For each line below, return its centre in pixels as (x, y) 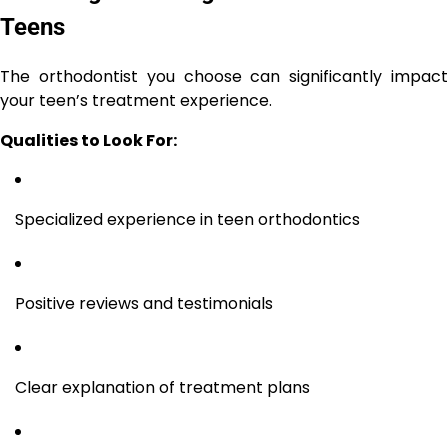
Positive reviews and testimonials (144, 303)
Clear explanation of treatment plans (162, 387)
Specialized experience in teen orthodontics (187, 219)
